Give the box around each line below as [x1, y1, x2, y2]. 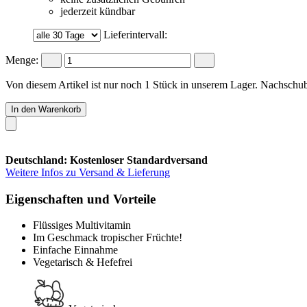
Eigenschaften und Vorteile [5, 191, 156, 206]
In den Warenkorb [11, 103, 81, 114]
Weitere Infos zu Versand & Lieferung [5, 166, 170, 178]
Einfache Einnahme [33, 244, 118, 256]
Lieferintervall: [103, 28, 167, 40]
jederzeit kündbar [60, 5, 135, 17]
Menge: [5, 53, 38, 66]
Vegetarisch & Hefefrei [33, 256, 132, 269]
